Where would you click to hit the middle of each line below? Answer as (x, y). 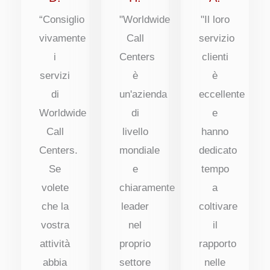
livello (135, 131)
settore (135, 262)
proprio (135, 243)
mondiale (139, 150)
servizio (217, 38)
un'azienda (143, 94)
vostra (55, 225)
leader (135, 206)
